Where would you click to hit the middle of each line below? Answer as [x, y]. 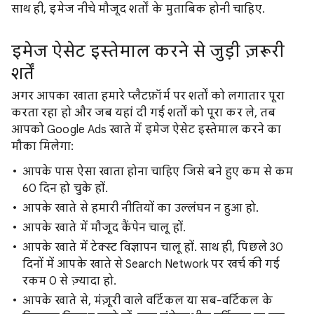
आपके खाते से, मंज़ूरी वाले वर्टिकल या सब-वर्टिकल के [148, 301]
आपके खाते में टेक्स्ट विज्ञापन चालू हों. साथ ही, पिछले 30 [153, 247]
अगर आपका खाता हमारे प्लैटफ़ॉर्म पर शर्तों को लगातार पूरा [148, 96]
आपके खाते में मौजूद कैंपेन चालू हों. [104, 228]
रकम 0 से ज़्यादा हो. [70, 281]
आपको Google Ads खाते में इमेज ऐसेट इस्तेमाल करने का [146, 130]
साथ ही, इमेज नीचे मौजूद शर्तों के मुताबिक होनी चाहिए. [138, 9]
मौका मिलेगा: [43, 146]
